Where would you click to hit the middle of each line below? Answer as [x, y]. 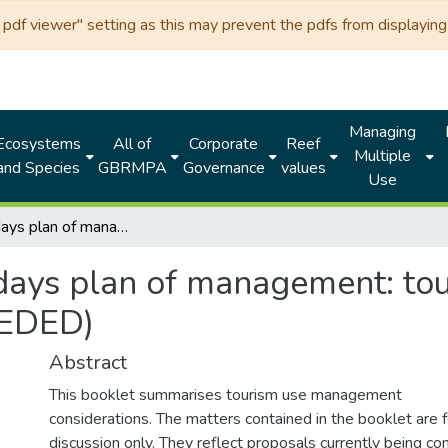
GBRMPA [132, 168]
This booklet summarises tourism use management [225, 395]
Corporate [224, 144]
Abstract [88, 362]
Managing [382, 132]
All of [132, 144]
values [303, 168]
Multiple [382, 156]
